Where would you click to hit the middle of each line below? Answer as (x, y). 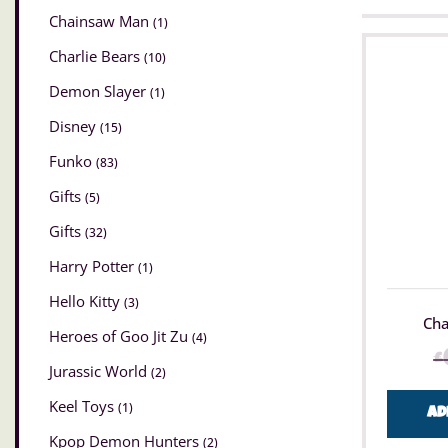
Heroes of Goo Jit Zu (120, 336)
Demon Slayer (99, 91)
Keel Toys (83, 406)
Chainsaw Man (101, 21)
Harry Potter (93, 266)
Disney (74, 126)
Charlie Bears (96, 56)
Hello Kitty (86, 301)
